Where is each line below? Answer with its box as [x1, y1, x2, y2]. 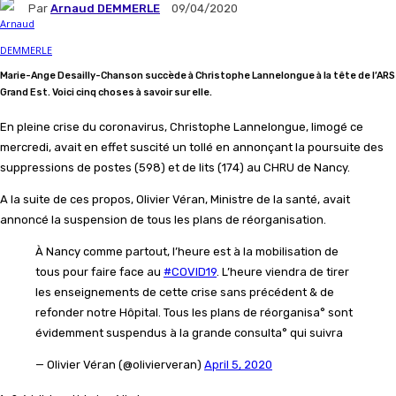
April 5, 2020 [204, 358, 272, 372]
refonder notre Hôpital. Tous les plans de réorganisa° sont [35, 306, 353, 320]
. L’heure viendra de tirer [217, 265, 349, 279]
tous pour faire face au [35, 265, 164, 279]
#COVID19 [164, 265, 217, 279]
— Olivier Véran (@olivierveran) [35, 358, 204, 372]
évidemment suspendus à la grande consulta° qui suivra [35, 326, 343, 340]
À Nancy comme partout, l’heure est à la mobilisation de [35, 245, 339, 259]
